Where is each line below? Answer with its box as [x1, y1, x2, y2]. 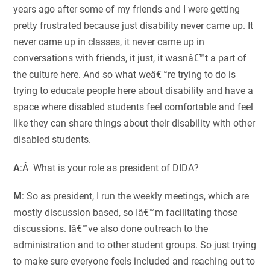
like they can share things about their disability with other [13, 118, 256, 130]
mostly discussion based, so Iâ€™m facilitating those [13, 207, 238, 219]
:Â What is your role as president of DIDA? [20, 162, 199, 174]
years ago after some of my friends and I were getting [13, 4, 240, 16]
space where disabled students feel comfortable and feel [13, 101, 254, 113]
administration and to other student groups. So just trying [13, 239, 257, 251]
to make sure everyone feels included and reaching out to [13, 256, 256, 268]
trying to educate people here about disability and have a [13, 85, 254, 97]
